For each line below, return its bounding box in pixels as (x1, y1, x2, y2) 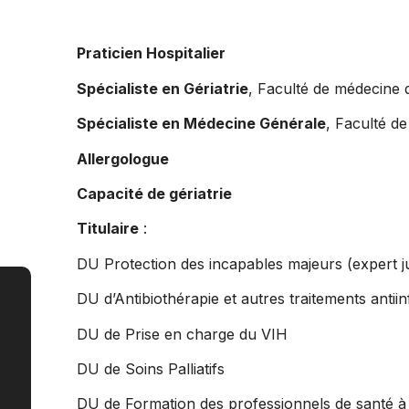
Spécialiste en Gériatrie (76, 79, 248, 98)
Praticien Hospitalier (76, 44, 225, 63)
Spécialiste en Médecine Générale (76, 114, 326, 133)
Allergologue (76, 149, 169, 168)
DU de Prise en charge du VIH (76, 324, 288, 343)
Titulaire (76, 219, 139, 238)
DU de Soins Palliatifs (76, 359, 225, 378)
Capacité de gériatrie (76, 184, 232, 204)
